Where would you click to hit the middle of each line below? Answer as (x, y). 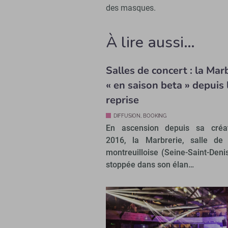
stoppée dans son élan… (150, 164)
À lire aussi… (150, 42)
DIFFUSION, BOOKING (140, 116)
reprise (122, 100)
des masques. (132, 8)
